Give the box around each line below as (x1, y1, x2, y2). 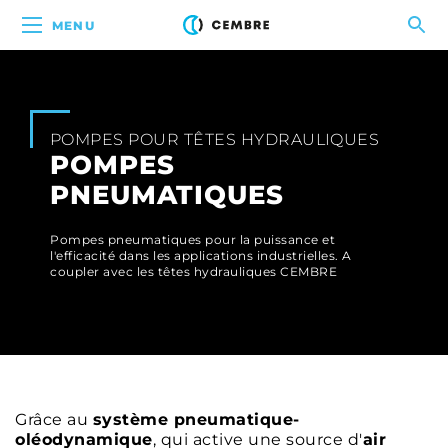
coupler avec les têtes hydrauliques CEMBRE (50, 264, 337, 279)
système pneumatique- (92, 410, 300, 429)
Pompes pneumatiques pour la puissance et (50, 232, 335, 247)
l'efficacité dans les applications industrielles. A (50, 248, 352, 263)
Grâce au (15, 410, 93, 429)
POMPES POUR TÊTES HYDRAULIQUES (50, 130, 380, 149)
